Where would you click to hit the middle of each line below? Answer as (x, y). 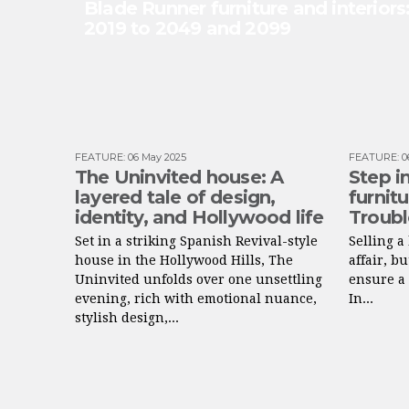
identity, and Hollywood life (199, 217)
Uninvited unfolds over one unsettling (199, 279)
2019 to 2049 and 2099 (188, 28)
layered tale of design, (175, 197)
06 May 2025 (157, 157)
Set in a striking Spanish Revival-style (196, 241)
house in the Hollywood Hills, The (184, 260)
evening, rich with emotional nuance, (196, 299)
